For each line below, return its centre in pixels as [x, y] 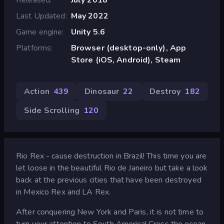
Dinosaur [102, 91]
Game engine [39, 32]
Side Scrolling [52, 110]
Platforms [34, 48]
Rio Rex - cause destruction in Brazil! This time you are [111, 156]
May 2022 [89, 16]
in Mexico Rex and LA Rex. [63, 192]
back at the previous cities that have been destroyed [109, 180]
